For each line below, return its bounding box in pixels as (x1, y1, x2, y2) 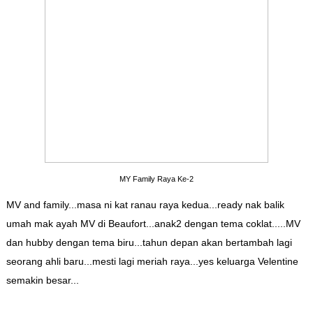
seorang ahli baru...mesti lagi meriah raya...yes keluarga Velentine (6, 256, 298, 268)
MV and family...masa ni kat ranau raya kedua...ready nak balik (6, 199, 284, 211)
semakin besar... (6, 275, 79, 286)
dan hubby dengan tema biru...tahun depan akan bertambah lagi (6, 237, 292, 249)
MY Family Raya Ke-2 (119, 175, 194, 184)
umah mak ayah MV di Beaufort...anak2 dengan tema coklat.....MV (6, 218, 300, 230)
